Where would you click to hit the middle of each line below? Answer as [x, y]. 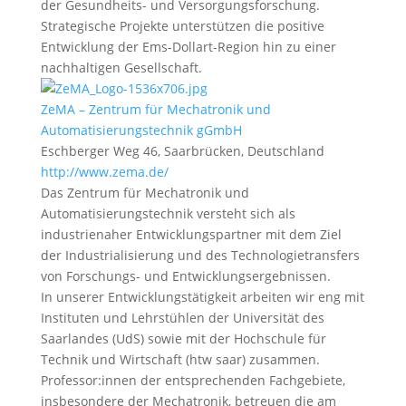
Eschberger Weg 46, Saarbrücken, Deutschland [182, 151]
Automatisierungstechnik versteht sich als [168, 213]
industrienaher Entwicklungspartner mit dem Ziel [191, 234]
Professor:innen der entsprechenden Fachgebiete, [193, 380]
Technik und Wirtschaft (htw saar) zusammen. [180, 359]
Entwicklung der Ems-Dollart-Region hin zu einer [188, 47]
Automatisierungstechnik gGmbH [141, 130]
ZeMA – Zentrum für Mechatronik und [155, 109]
